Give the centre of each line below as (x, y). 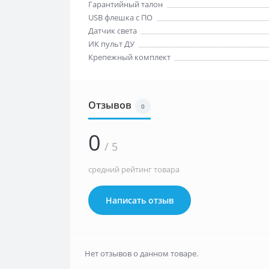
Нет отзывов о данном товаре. (141, 253)
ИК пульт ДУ (111, 44)
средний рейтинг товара (134, 169)
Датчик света (113, 31)
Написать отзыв (140, 200)
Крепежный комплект (129, 57)
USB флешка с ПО (120, 17)
